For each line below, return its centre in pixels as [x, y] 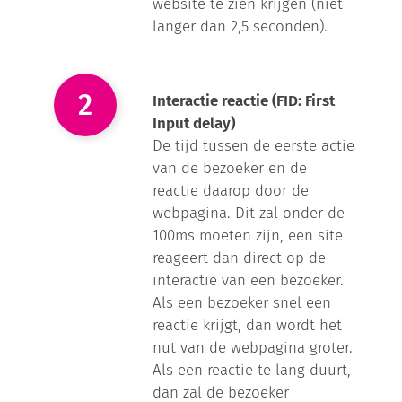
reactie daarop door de [231, 190]
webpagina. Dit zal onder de [249, 212]
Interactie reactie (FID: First [244, 100]
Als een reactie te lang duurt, [252, 369]
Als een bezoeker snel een [242, 302]
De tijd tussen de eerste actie [254, 145]
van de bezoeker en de [230, 167]
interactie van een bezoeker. [249, 280]
